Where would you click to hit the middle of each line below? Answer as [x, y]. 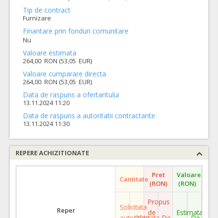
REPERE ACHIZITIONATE [52, 153]
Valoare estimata [50, 53]
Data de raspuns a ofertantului [71, 94]
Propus [159, 201]
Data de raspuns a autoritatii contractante [89, 115]
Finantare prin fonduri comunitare [76, 31]
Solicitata [133, 207]
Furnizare [37, 18]
